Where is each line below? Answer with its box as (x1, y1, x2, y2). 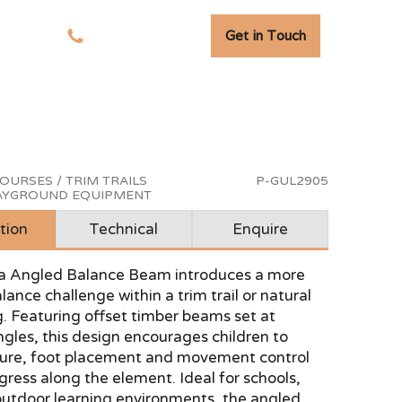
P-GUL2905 (255, 173, 328, 188)
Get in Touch (224, 27, 306, 44)
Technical (89, 220, 159, 239)
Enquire (232, 220, 288, 239)
